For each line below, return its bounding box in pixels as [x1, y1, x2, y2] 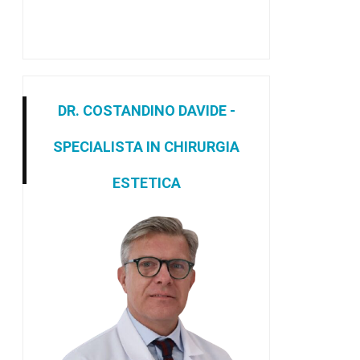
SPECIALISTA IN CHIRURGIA [53, 138, 239, 156]
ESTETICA [112, 174, 181, 192]
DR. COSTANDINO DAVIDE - [57, 102, 235, 120]
